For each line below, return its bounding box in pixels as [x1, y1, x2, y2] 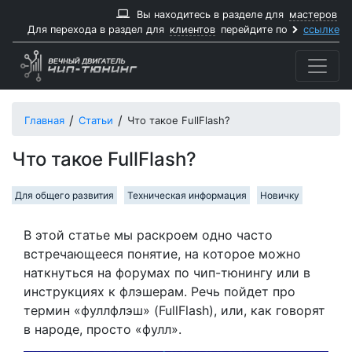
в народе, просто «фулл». [24, 321, 181, 337]
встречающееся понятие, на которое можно [24, 246, 301, 262]
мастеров [289, 9, 337, 20]
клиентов [170, 24, 215, 35]
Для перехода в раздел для [27, 24, 167, 35]
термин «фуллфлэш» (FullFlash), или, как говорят [24, 302, 325, 318]
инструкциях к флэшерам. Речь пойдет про [24, 284, 295, 299]
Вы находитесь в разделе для [134, 9, 287, 20]
